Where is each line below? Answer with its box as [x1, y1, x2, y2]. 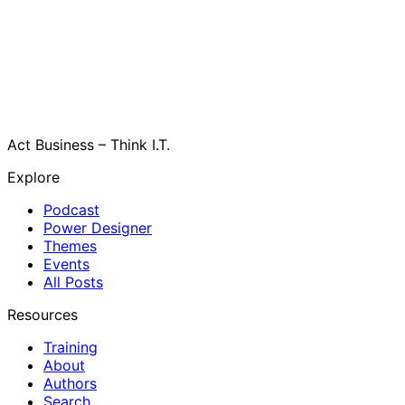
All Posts [43, 272, 103, 291]
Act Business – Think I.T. [7, 135, 170, 154]
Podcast [43, 200, 99, 219]
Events [43, 254, 89, 273]
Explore [7, 167, 60, 186]
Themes [43, 236, 97, 255]
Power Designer [43, 218, 152, 237]
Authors [43, 373, 97, 392]
